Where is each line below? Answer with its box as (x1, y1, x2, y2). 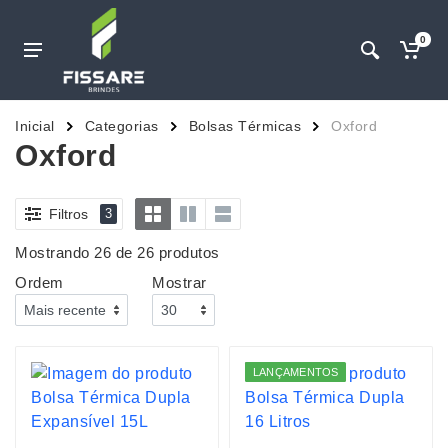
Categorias (84, 118, 159, 134)
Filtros (49, 205, 88, 222)
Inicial (15, 118, 55, 134)
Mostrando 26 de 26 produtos (15, 244, 220, 261)
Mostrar (152, 274, 207, 291)
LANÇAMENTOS (253, 366, 339, 378)
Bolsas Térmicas (188, 118, 301, 134)
